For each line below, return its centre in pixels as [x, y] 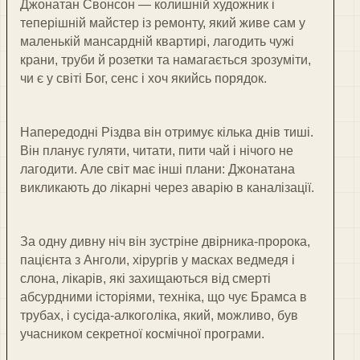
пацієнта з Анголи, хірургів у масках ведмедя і [157, 260]
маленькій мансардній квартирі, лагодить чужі [157, 42]
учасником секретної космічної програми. [142, 334]
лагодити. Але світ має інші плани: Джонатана [157, 170]
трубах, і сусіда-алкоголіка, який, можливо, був [159, 316]
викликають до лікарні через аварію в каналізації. [167, 188]
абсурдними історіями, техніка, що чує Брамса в [164, 297]
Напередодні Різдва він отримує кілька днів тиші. [167, 133]
